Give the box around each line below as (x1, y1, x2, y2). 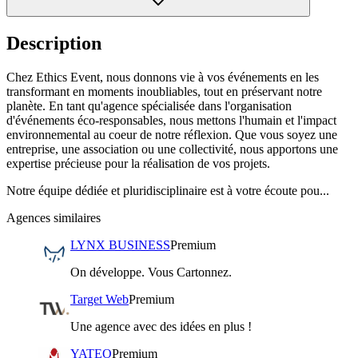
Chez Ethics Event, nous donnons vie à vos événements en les (6, 70, 319, 84)
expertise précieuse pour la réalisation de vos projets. (6, 156, 270, 170)
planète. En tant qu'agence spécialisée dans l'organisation (6, 98, 292, 113)
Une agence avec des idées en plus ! (70, 319, 252, 333)
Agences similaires (6, 210, 101, 225)
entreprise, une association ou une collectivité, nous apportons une (6, 141, 338, 156)
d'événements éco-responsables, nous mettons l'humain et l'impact (6, 113, 336, 127)
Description (6, 32, 101, 54)
